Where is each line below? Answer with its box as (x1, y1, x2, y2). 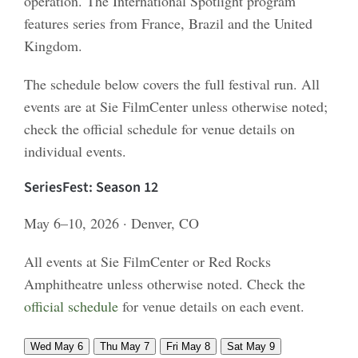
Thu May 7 (99, 340, 149, 353)
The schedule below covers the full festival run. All (23, 74, 320, 93)
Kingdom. (23, 35, 82, 55)
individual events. (23, 141, 126, 161)
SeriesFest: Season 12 (23, 177, 158, 197)
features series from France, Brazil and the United (23, 13, 312, 33)
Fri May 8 (165, 340, 210, 353)
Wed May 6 (30, 340, 83, 353)
